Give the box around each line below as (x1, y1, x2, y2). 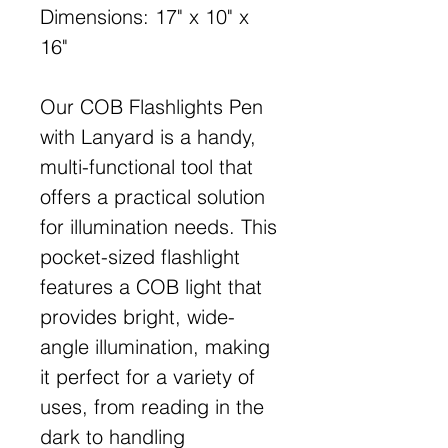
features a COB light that (40, 273, 262, 299)
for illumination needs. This (40, 213, 277, 239)
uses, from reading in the (40, 393, 264, 419)
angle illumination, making (40, 333, 270, 359)
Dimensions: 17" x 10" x (40, 3, 249, 29)
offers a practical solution (40, 183, 265, 209)
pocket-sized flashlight (40, 243, 240, 269)
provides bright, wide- (40, 303, 235, 329)
